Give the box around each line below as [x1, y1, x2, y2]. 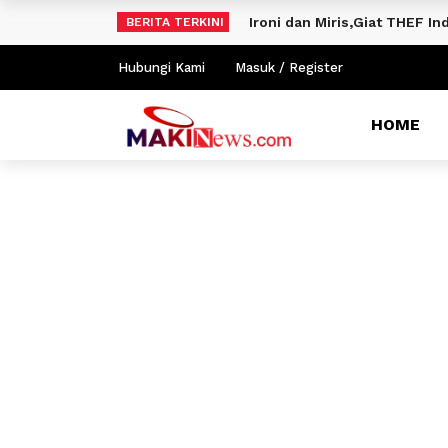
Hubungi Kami [118, 60, 205, 75]
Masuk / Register [235, 60, 343, 75]
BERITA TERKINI [126, 15, 224, 29]
